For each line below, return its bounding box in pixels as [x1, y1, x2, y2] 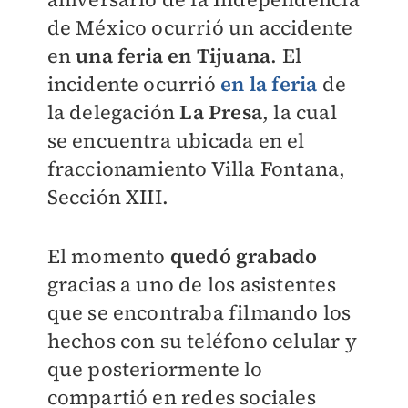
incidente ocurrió [46, 70, 221, 97]
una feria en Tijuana [76, 42, 271, 69]
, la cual [261, 98, 337, 126]
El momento [46, 242, 170, 270]
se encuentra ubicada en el [46, 127, 305, 154]
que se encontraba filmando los [46, 299, 352, 326]
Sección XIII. [46, 183, 169, 210]
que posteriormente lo [46, 355, 263, 382]
